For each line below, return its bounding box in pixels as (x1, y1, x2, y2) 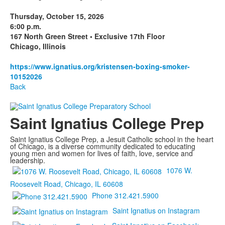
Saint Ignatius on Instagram (113, 205, 200, 215)
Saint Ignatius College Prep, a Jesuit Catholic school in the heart (10, 134, 213, 145)
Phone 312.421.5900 (92, 190, 159, 200)
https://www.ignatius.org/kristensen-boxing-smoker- (10, 61, 190, 71)
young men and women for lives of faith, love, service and (10, 148, 193, 159)
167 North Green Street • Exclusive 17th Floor (10, 31, 165, 41)
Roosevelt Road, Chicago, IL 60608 (10, 179, 123, 189)
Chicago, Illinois (10, 41, 66, 51)
